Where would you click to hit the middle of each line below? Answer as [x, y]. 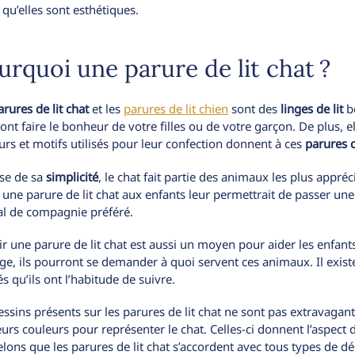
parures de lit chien [176, 109]
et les [106, 109]
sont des [254, 109]
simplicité [72, 176]
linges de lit [312, 109]
